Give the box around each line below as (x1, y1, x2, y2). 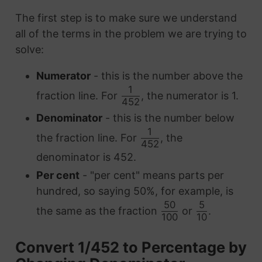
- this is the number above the (90, 70, 243, 82)
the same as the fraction (36, 204, 160, 217)
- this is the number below (102, 111, 235, 124)
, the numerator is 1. (140, 89, 239, 102)
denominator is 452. (36, 150, 136, 163)
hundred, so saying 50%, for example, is (36, 185, 233, 197)
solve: (15, 43, 44, 56)
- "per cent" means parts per (79, 169, 224, 181)
